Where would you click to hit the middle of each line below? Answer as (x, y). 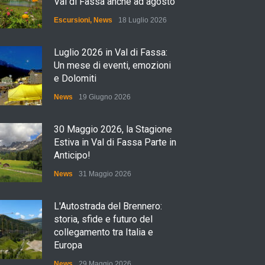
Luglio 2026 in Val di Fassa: (111, 52)
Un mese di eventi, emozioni (112, 65)
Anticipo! (72, 155)
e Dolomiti (75, 78)
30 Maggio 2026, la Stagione (113, 129)
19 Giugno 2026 (105, 97)
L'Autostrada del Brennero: (108, 206)
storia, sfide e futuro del (103, 219)
